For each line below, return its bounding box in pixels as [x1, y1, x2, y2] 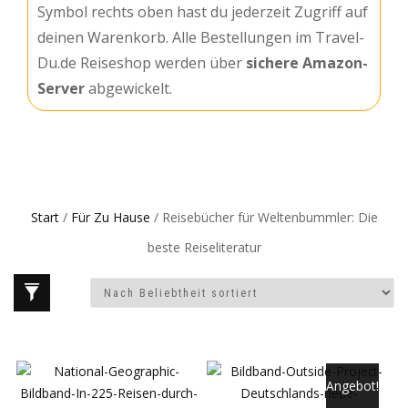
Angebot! [326, 377, 379, 395]
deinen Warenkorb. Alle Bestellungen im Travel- [37, 27, 364, 47]
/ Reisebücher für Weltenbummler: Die [149, 209, 378, 226]
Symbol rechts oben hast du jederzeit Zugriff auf [37, 2, 368, 22]
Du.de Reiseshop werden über [37, 53, 246, 73]
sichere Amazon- [246, 53, 368, 73]
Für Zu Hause [70, 209, 150, 226]
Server [37, 78, 85, 98]
